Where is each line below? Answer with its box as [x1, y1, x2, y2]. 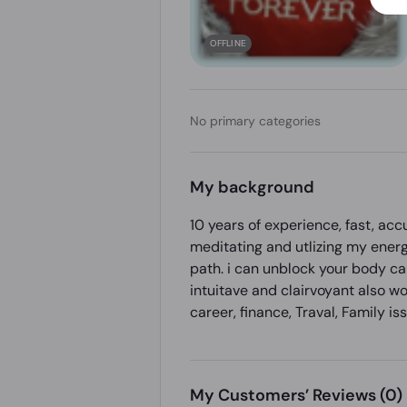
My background [190, 176, 314, 198]
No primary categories [190, 113, 321, 129]
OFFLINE [210, 37, 246, 49]
